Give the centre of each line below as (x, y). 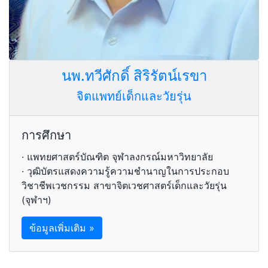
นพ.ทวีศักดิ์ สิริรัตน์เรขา (134, 75)
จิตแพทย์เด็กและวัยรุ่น (134, 96)
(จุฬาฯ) (36, 200)
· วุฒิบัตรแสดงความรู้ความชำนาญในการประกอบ (125, 171)
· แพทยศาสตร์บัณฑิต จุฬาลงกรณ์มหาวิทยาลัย (117, 156)
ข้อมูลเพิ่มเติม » (62, 228)
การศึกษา (46, 135)
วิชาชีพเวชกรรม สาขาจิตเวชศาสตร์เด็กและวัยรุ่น (124, 185)
